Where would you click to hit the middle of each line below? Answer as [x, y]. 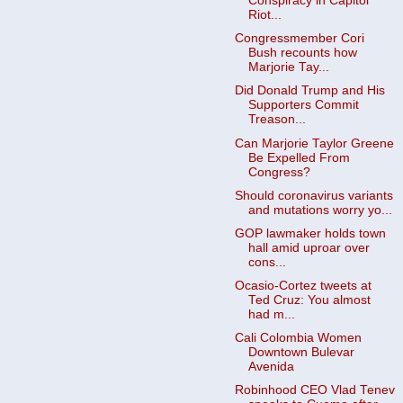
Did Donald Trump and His [309, 91]
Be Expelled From [299, 157]
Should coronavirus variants [313, 195]
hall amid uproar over [309, 247]
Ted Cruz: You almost [309, 300]
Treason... [277, 120]
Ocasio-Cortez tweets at [303, 285]
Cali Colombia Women [298, 338]
